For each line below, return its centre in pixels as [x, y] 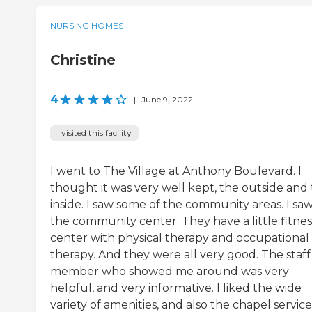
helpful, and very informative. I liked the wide [176, 288]
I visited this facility [94, 133]
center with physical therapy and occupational [180, 238]
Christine [83, 60]
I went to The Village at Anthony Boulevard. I [176, 171]
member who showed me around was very [170, 272]
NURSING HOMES [87, 26]
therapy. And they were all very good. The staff [180, 255]
